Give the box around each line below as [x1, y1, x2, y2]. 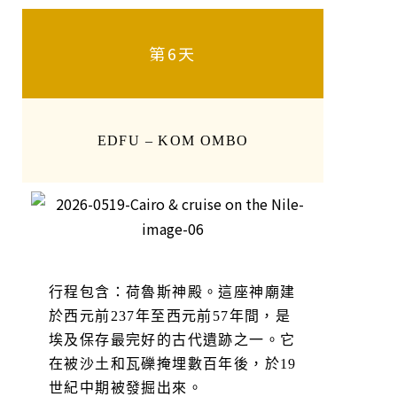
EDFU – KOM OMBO [97, 130, 249, 150]
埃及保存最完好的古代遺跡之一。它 [49, 330, 296, 349]
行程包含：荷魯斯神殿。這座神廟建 [49, 282, 296, 301]
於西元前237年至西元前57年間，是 [49, 306, 292, 325]
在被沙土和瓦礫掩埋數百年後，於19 [49, 354, 297, 373]
